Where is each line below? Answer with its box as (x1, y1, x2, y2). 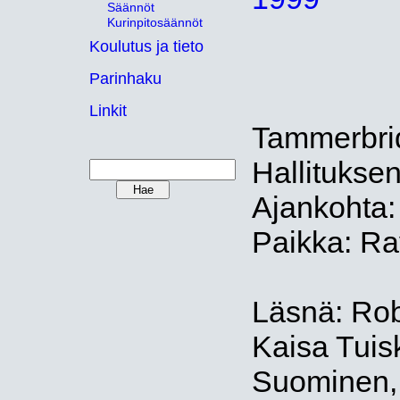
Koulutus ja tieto (89, 37, 204, 56)
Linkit (89, 102, 127, 121)
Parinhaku (89, 70, 162, 88)
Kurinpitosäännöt (107, 15, 203, 30)
